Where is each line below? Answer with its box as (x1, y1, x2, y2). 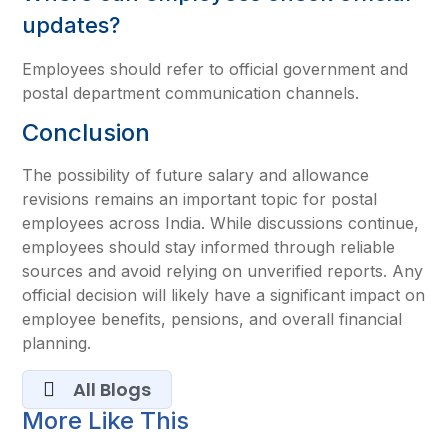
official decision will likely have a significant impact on (22, 285, 426, 306)
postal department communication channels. (22, 82, 360, 103)
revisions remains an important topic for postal (22, 189, 378, 210)
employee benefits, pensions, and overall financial (22, 309, 403, 330)
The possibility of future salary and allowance (22, 165, 370, 186)
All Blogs (73, 376, 152, 402)
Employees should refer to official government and (22, 58, 409, 79)
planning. (22, 333, 92, 354)
